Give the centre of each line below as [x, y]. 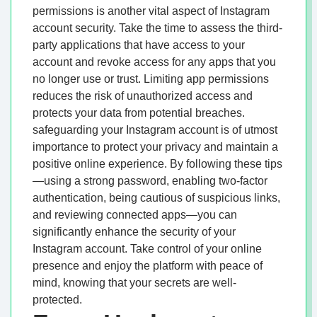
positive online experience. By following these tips [157, 164]
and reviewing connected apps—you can [135, 215]
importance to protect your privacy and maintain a [155, 147]
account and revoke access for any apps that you [154, 62]
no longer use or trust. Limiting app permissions [151, 79]
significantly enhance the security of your [134, 232]
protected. [57, 300]
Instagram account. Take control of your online [147, 249]
